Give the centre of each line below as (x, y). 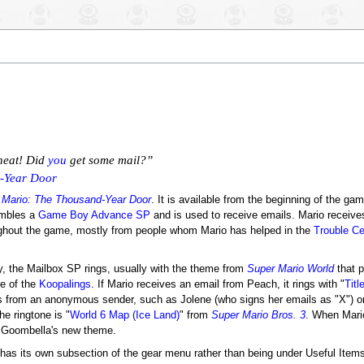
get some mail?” (109, 160)
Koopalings (65, 285)
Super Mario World (290, 269)
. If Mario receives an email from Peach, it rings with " (217, 285)
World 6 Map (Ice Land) (124, 316)
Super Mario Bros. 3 (258, 316)
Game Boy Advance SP (94, 216)
